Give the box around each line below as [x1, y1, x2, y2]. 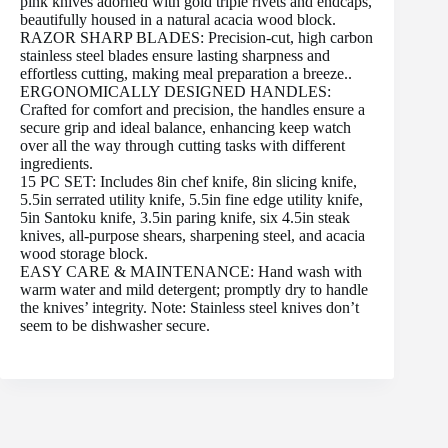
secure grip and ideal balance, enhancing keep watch [20, 118, 351, 136]
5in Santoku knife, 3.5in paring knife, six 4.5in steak [20, 208, 350, 226]
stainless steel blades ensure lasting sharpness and [20, 46, 330, 64]
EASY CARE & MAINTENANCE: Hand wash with [20, 262, 362, 280]
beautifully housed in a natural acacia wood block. [20, 10, 336, 28]
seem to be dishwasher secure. [20, 316, 210, 334]
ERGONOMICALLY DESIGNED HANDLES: [20, 82, 331, 100]
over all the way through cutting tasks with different [20, 136, 345, 154]
